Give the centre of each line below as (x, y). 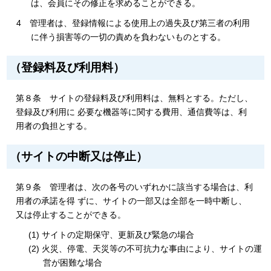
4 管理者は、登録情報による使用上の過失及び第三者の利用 (133, 23)
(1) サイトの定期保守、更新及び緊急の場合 (112, 235)
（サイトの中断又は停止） (79, 157)
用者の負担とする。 (54, 126)
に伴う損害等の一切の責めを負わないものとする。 (129, 37)
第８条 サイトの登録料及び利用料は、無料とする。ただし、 (135, 98)
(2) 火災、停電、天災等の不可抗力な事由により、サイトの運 (145, 249)
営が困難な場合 (73, 263)
